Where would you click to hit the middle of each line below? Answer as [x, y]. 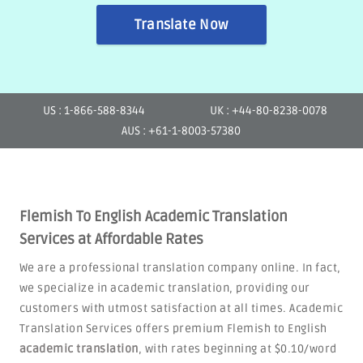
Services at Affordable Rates [111, 239]
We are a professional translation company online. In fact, [180, 268]
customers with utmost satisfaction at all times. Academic [181, 308]
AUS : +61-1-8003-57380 [181, 131]
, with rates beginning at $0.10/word [237, 349]
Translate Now [181, 25]
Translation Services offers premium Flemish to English [173, 329]
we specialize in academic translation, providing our [164, 288]
